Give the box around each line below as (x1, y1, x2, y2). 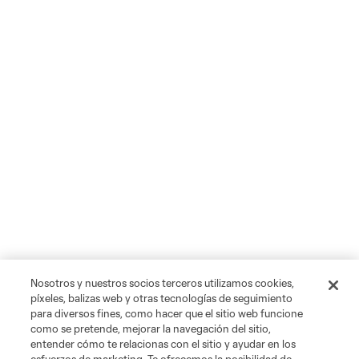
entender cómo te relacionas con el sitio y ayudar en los (30, 337, 296, 350)
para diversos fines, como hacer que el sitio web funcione (30, 307, 304, 320)
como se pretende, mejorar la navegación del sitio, (30, 322, 272, 335)
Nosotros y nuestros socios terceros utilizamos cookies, (30, 276, 295, 289)
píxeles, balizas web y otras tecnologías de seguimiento (30, 292, 293, 305)
